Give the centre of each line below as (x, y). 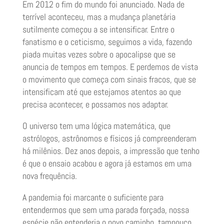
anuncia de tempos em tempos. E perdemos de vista (110, 67)
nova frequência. (49, 176)
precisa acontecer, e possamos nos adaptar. (95, 104)
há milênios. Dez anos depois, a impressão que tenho (111, 151)
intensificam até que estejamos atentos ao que (101, 92)
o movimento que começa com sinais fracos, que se (109, 79)
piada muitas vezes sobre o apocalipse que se (99, 54)
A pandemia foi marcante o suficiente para (93, 197)
